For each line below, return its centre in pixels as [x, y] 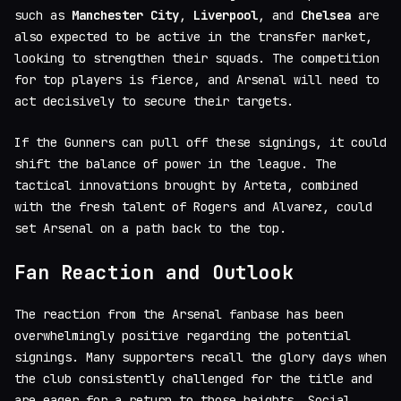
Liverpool [226, 16]
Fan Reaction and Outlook [154, 273]
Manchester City [125, 16]
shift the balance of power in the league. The [175, 164]
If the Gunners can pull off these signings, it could [200, 143]
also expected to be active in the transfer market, [193, 37]
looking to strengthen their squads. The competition [197, 59]
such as [43, 16]
